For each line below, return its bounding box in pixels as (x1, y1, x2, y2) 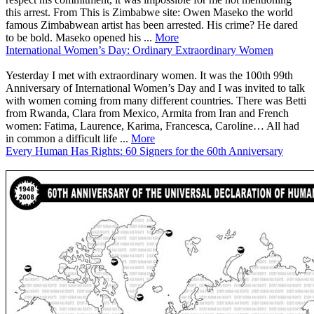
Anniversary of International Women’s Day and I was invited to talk (6, 81, 305, 94)
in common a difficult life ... (6, 132, 131, 144)
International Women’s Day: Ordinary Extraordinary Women (6, 43, 273, 56)
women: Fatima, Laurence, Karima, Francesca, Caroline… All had (6, 119, 299, 132)
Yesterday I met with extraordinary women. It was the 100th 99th (6, 69, 293, 81)
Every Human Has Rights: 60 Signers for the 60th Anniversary (6, 144, 283, 157)
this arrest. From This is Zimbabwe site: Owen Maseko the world (6, 6, 293, 18)
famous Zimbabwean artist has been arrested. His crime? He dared (6, 18, 298, 31)
